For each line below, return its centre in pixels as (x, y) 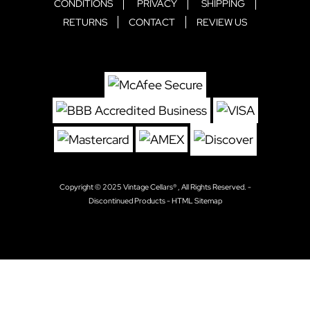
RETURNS (85, 22)
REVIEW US (222, 22)
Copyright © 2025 (91, 187)
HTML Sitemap (197, 201)
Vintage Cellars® (150, 187)
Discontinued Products (127, 201)
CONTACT (152, 22)
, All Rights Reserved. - (214, 187)
